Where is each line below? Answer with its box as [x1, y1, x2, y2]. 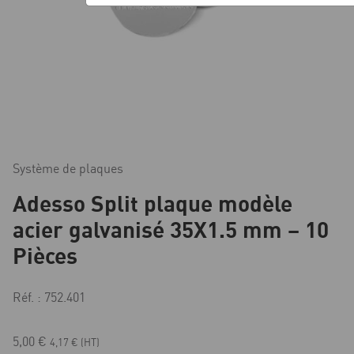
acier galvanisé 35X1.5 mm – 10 [13, 215, 329, 244]
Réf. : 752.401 [13, 289, 85, 306]
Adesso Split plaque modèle [13, 189, 292, 218]
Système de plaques [13, 160, 123, 177]
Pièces [13, 241, 77, 270]
